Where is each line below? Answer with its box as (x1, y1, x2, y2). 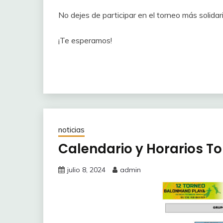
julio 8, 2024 (67, 165, 106, 175)
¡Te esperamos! (58, 35, 112, 46)
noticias (58, 125, 85, 135)
